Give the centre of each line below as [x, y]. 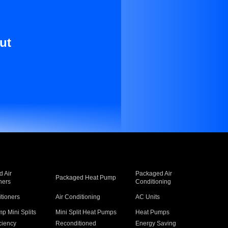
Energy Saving [156, 223]
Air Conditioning [78, 197]
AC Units [148, 197]
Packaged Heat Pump [85, 178]
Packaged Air [154, 174]
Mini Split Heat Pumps [86, 212]
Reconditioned [76, 223]
